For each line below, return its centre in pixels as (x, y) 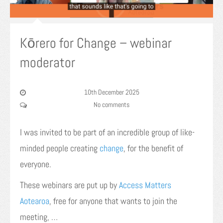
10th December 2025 (111, 92)
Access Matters (145, 185)
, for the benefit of (153, 148)
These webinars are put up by (69, 185)
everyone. (36, 164)
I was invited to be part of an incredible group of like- (107, 132)
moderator (48, 63)
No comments (111, 105)
